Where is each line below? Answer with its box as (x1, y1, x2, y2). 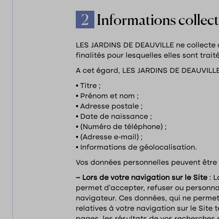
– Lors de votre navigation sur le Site (76, 175, 209, 181)
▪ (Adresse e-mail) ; (76, 134, 143, 141)
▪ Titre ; (76, 83, 101, 89)
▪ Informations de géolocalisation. (76, 144, 197, 151)
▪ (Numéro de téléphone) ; (76, 124, 167, 131)
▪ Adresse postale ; (76, 103, 143, 110)
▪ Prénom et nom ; (76, 93, 139, 100)
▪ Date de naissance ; (76, 113, 152, 120)
